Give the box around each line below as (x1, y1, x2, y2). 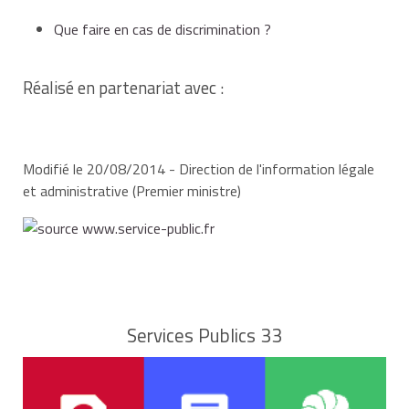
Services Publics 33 (127, 320, 282, 350)
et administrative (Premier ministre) (23, 179, 241, 202)
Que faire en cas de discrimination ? (54, 17, 271, 40)
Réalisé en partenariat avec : (23, 74, 224, 100)
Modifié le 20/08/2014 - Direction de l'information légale (23, 157, 374, 180)
